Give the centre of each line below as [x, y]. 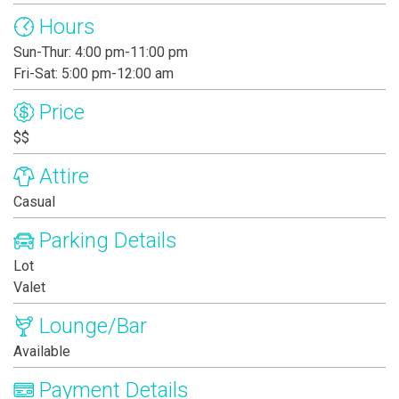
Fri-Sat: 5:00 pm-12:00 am [94, 74]
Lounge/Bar [93, 326]
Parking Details [108, 241]
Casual [34, 202]
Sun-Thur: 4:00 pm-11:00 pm [101, 53]
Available [42, 352]
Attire [64, 177]
